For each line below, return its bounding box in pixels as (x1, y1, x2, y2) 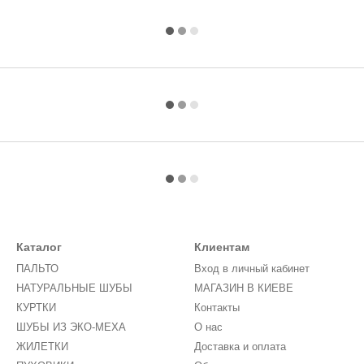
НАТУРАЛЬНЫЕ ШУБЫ (16, 282, 132, 294)
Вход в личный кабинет (194, 262, 310, 275)
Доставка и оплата (194, 340, 286, 353)
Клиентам (194, 240, 249, 253)
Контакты (194, 301, 240, 314)
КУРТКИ (16, 301, 56, 314)
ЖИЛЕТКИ (16, 340, 68, 353)
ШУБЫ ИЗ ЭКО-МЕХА (16, 321, 126, 333)
